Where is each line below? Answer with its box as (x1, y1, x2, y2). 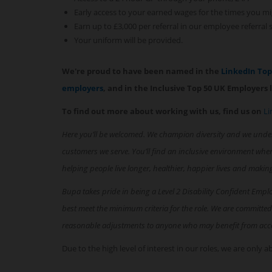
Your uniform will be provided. (74, 35, 183, 46)
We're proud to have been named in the (62, 66, 221, 76)
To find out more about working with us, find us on (62, 106, 263, 117)
